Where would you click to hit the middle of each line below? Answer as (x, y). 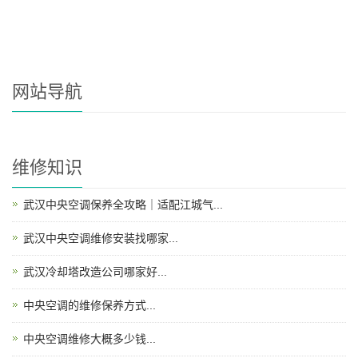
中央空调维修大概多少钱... (89, 338)
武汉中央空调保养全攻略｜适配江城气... (123, 204)
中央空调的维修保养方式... (89, 305)
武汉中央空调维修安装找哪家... (101, 238)
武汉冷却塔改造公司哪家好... (95, 271)
